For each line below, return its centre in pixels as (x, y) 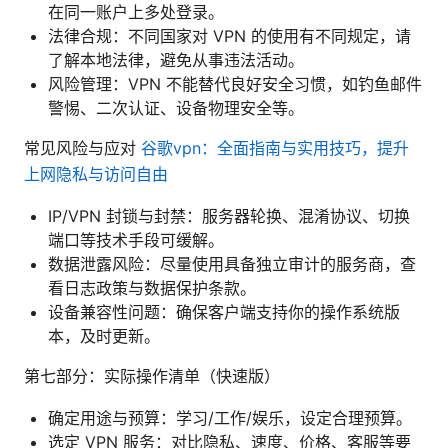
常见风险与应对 (82, 147)
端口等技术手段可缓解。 (136, 239)
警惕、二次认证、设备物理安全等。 (176, 107)
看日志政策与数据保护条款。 (152, 287)
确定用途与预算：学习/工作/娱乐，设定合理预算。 (230, 417)
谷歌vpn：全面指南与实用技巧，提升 (275, 147)
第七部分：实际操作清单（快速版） (152, 375)
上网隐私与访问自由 (96, 173)
